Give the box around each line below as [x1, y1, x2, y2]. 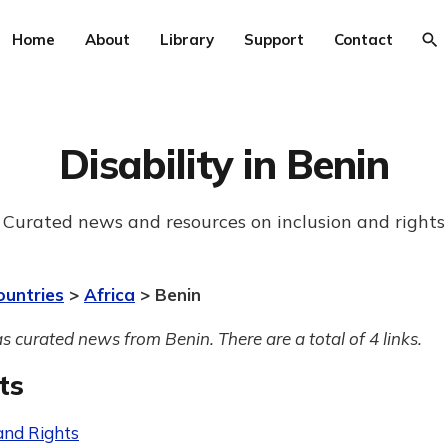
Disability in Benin [59, 139, 389, 189]
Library [159, 30, 214, 49]
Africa [84, 284, 135, 305]
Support [243, 30, 304, 49]
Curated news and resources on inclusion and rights [3, 210, 445, 233]
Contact [333, 30, 393, 49]
